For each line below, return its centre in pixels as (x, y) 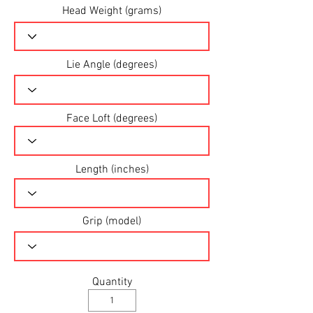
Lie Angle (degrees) (112, 65)
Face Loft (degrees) (112, 119)
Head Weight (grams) (112, 11)
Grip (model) (112, 221)
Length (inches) (112, 170)
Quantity (112, 282)
